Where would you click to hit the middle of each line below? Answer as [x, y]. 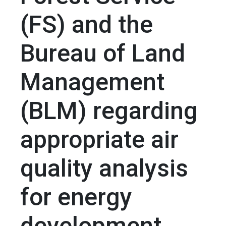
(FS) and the [87, 25]
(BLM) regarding [109, 111]
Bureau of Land [103, 53]
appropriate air [99, 140]
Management [92, 82]
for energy [76, 197]
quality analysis [104, 168]
